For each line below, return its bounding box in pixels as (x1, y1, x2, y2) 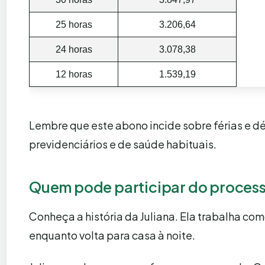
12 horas (55, 69, 92, 79)
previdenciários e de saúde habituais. (29, 137, 216, 151)
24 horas (55, 44, 92, 54)
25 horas (55, 19, 92, 30)
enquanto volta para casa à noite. (29, 228, 195, 242)
